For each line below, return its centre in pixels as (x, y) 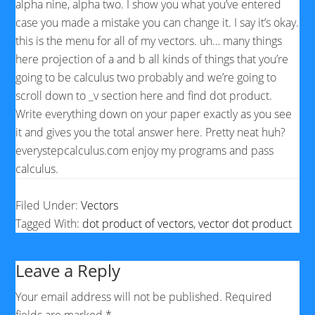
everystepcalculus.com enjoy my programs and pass (145, 150)
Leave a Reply (68, 270)
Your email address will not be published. (119, 297)
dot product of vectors (138, 224)
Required (247, 297)
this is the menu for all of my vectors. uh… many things (149, 41)
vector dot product (245, 224)
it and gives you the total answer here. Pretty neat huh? (151, 132)
